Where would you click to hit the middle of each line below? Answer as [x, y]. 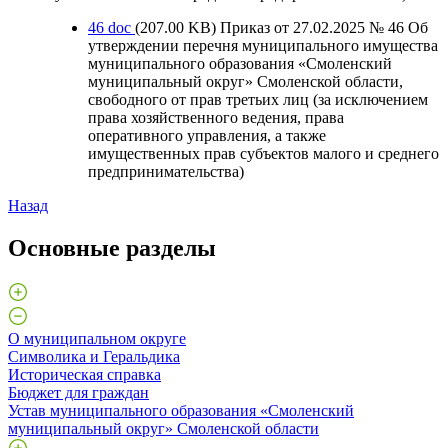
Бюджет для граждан [78, 392]
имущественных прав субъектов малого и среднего [263, 153]
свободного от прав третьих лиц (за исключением [258, 99]
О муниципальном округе [97, 338]
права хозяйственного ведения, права [216, 117]
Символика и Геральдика [94, 356]
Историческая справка [84, 374]
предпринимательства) [166, 171]
